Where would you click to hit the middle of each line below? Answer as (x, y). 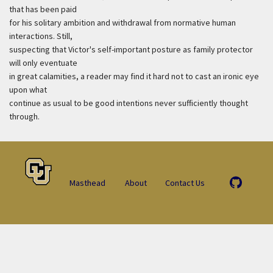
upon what (28, 90)
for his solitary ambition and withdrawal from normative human (122, 23)
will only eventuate (43, 63)
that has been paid (43, 9)
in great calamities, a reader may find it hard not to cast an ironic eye (134, 76)
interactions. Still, (41, 36)
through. (24, 116)
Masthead (87, 183)
